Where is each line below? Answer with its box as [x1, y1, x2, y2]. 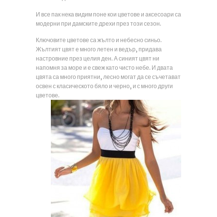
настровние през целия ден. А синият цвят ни [36, 55, 159, 62]
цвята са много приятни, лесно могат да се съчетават [36, 73, 181, 80]
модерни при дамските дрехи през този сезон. [36, 20, 161, 27]
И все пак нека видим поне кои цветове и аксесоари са [36, 11, 181, 18]
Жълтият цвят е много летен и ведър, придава [36, 46, 162, 53]
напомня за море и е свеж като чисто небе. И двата [36, 64, 173, 71]
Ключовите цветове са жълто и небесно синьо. [36, 36, 162, 44]
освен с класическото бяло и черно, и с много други [36, 82, 173, 90]
